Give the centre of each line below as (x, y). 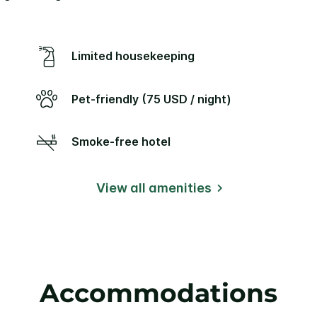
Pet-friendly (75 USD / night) (155, 99)
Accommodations (158, 293)
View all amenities (154, 188)
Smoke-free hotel (125, 141)
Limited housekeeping (136, 56)
